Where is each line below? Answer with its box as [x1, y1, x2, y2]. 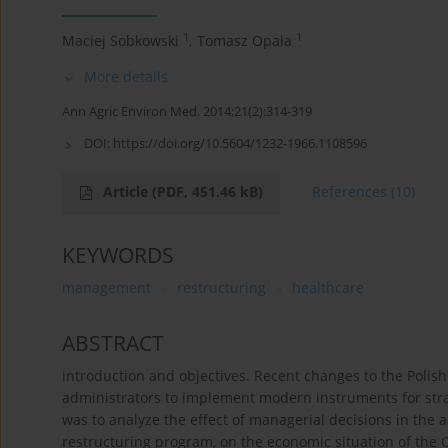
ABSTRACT [62, 329, 164, 358]
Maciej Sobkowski [62, 31, 179, 51]
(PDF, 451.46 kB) [152, 182, 263, 202]
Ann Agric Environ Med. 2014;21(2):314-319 [62, 102, 312, 121]
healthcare [292, 278, 364, 298]
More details [84, 67, 168, 87]
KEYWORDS [62, 241, 174, 270]
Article [103, 182, 152, 202]
